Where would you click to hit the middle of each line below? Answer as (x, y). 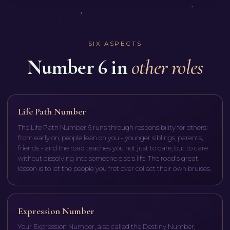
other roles (167, 67)
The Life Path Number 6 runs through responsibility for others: (113, 127)
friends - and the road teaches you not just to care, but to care (113, 148)
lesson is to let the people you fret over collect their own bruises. (115, 168)
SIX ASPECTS (115, 44)
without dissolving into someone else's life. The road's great (108, 158)
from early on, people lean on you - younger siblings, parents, (111, 137)
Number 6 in (77, 67)
